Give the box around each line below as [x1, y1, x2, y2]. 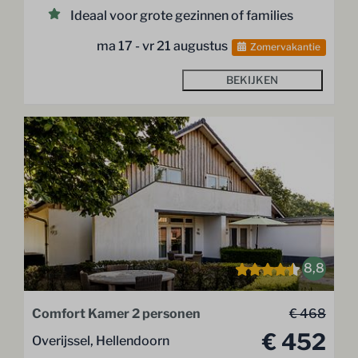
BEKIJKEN [226, 73, 279, 86]
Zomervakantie [249, 40, 320, 53]
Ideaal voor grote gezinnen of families [70, 7, 294, 23]
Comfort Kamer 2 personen [32, 306, 201, 322]
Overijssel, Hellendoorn [32, 333, 170, 349]
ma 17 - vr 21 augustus [97, 38, 229, 54]
